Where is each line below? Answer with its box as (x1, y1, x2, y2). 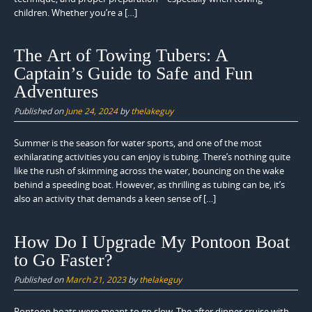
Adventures (14, 81, 98, 102)
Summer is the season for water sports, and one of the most (14, 136, 262, 150)
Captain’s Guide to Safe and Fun (14, 63, 253, 84)
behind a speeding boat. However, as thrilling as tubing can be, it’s (14, 178, 285, 192)
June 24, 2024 (65, 105, 118, 117)
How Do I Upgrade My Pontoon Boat (14, 231, 290, 252)
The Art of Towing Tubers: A (14, 45, 228, 66)
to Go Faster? (14, 249, 113, 270)
